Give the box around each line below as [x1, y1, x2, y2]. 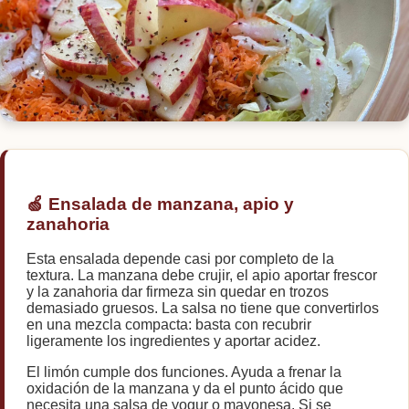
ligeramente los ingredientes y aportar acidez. [26, 333, 320, 350]
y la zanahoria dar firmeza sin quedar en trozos [26, 284, 329, 300]
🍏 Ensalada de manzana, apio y [26, 194, 294, 214]
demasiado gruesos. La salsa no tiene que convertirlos [26, 300, 379, 317]
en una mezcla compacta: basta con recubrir [26, 317, 311, 333]
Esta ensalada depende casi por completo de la [26, 251, 334, 267]
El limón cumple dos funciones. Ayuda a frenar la [26, 364, 341, 381]
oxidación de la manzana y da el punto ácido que [26, 381, 343, 397]
